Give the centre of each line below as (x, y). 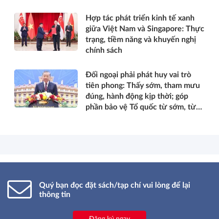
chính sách (104, 50)
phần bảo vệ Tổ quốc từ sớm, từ (141, 107)
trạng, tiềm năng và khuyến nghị (141, 40)
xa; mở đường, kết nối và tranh (139, 118)
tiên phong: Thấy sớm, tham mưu (143, 86)
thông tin (55, 195)
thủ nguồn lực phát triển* (130, 129)
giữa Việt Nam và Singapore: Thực (145, 29)
